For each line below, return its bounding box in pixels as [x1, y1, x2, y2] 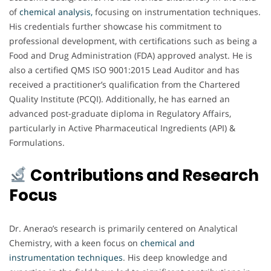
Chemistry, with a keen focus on [9, 237, 140, 249]
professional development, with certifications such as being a [9, 34, 257, 47]
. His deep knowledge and [123, 251, 227, 263]
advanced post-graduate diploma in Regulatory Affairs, [9, 107, 231, 119]
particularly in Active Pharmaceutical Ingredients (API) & [9, 122, 235, 134]
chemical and [140, 237, 195, 249]
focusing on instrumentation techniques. [93, 5, 261, 18]
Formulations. [9, 136, 65, 148]
